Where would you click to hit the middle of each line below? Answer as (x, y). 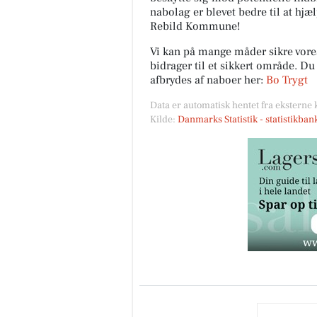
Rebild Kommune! (195, 27)
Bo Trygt (287, 80)
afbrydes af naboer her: (208, 80)
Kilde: (164, 120)
